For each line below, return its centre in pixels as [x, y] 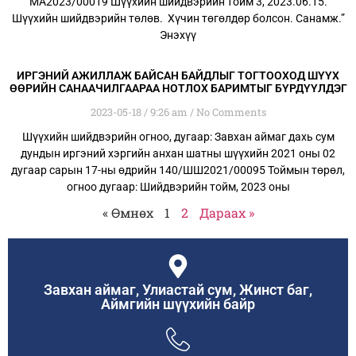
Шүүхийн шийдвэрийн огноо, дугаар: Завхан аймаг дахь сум [178, 137]
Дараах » [226, 213]
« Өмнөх [128, 213]
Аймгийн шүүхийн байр [178, 304]
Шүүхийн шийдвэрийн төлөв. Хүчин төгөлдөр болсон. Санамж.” [178, 19]
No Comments [230, 112]
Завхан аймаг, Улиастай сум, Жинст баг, [178, 290]
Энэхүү [178, 35]
